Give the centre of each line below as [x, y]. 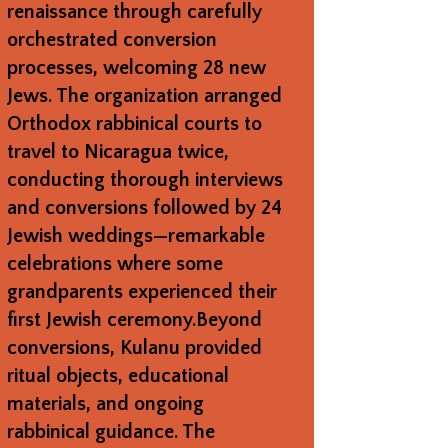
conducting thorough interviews [144, 179]
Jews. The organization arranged [144, 95]
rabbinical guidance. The [110, 431]
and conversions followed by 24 [144, 207]
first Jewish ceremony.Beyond [134, 319]
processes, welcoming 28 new [136, 67]
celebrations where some [114, 263]
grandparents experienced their [141, 291]
